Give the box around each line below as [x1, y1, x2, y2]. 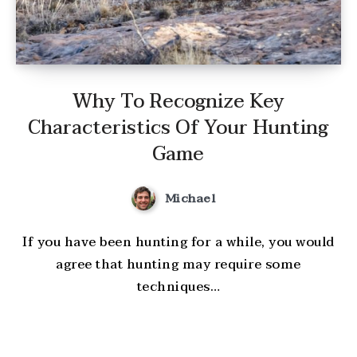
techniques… [136, 276, 221, 299]
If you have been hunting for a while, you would [22, 231, 335, 254]
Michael [164, 187, 216, 209]
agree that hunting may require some [56, 253, 301, 277]
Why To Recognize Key [72, 84, 284, 118]
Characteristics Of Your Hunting [28, 111, 329, 144]
